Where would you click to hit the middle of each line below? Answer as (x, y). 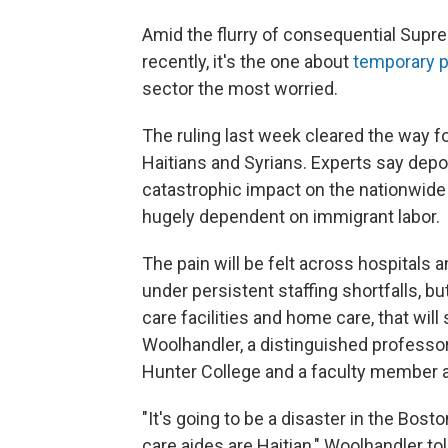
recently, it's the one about (247, 62)
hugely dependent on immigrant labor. (291, 217)
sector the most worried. (240, 89)
